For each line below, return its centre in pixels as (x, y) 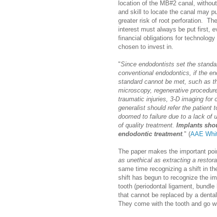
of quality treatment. (147, 125)
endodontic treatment (150, 134)
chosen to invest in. (146, 47)
